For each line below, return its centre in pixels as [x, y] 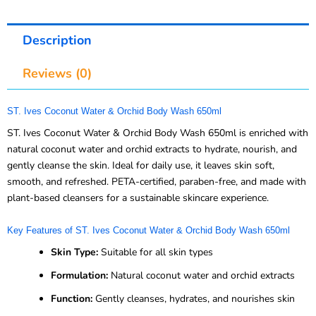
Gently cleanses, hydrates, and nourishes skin [194, 298]
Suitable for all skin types [156, 252]
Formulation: [79, 275]
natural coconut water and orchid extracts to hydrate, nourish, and [152, 150]
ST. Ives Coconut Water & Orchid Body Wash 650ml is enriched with [158, 133]
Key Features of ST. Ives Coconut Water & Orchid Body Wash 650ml [148, 230]
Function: [72, 298]
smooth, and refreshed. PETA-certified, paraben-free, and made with [157, 182]
